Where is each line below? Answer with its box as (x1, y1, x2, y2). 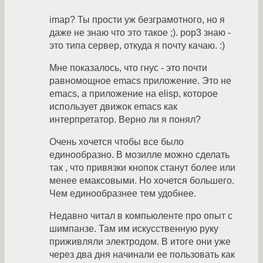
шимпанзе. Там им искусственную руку (49, 224, 218, 234)
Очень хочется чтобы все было (49, 137, 184, 147)
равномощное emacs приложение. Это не (49, 76, 231, 86)
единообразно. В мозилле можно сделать (49, 150, 230, 160)
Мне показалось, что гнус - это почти (49, 63, 207, 73)
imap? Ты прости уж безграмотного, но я (49, 15, 225, 25)
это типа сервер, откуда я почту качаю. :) (49, 41, 225, 51)
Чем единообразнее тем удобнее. (49, 188, 196, 199)
